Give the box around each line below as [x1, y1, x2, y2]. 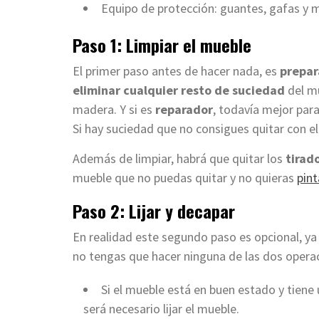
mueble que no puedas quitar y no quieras [73, 169, 297, 186]
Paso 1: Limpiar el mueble [73, 31, 251, 58]
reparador [155, 100, 213, 117]
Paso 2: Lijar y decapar [73, 197, 235, 224]
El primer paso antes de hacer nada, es [73, 62, 280, 79]
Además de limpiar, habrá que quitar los [73, 150, 286, 167]
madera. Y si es [73, 100, 155, 117]
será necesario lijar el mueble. [83, 300, 242, 317]
